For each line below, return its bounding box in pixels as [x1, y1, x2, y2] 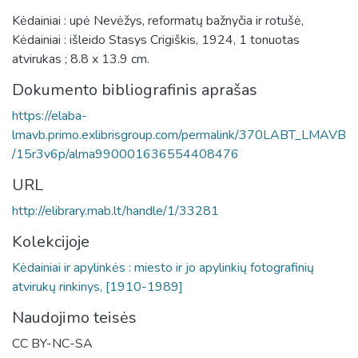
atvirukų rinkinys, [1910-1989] [12, 278, 183, 296]
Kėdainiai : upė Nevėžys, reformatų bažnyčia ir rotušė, [12, 12, 304, 30]
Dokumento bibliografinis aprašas [12, 79, 257, 101]
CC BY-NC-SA [12, 335, 93, 352]
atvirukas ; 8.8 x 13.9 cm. [12, 50, 149, 68]
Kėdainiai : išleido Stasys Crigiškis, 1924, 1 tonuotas [12, 31, 300, 49]
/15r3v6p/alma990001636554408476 [12, 145, 239, 163]
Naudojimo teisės [12, 307, 137, 328]
